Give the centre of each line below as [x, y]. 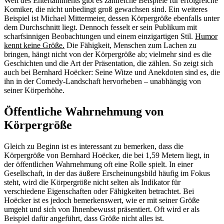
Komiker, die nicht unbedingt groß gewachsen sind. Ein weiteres [106, 9]
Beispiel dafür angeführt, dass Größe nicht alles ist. [84, 218]
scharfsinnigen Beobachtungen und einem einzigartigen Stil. [99, 36]
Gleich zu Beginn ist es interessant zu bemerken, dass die [94, 146]
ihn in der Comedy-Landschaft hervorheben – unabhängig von [102, 81]
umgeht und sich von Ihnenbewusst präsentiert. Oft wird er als [102, 209]
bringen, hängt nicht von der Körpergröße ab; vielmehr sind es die [108, 54]
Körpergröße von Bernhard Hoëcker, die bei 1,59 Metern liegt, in [107, 155]
